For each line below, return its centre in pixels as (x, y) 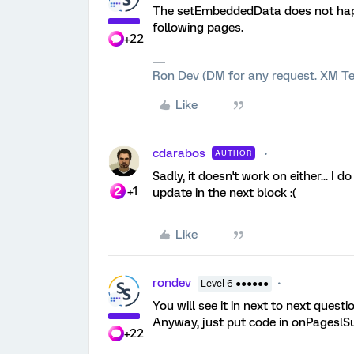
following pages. (198, 28)
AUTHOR (233, 153)
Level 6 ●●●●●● (235, 284)
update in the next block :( (224, 193)
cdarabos (179, 153)
